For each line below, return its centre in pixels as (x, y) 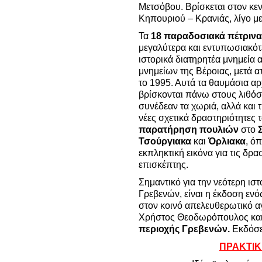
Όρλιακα (227, 141)
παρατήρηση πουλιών (189, 129)
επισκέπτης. (163, 164)
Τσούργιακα (166, 141)
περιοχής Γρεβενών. (185, 229)
